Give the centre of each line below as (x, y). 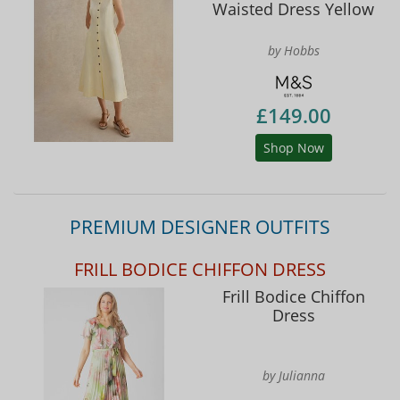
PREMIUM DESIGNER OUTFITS (200, 226)
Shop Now (293, 147)
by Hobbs (293, 50)
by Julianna (293, 375)
